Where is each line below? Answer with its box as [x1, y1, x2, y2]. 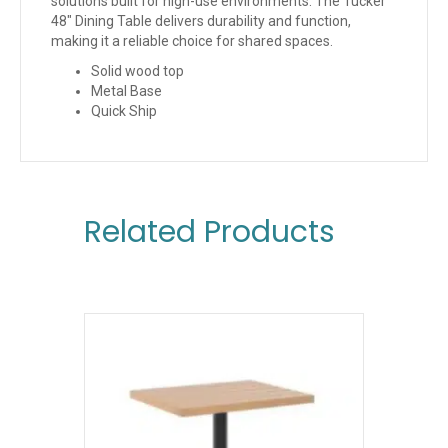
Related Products [84, 210, 335, 253]
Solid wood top [91, 62, 184, 79]
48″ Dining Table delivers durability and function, [51, 12, 351, 29]
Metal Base [91, 82, 162, 99]
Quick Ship [91, 102, 157, 119]
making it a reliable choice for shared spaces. [51, 32, 333, 49]
